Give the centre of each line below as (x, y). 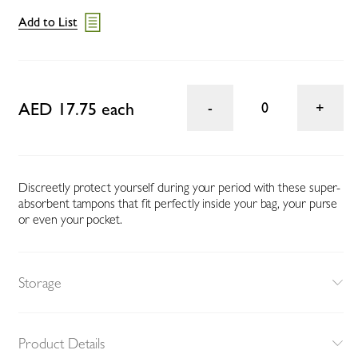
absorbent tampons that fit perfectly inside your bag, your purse (178, 203)
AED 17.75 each (77, 109)
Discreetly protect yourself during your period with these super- (180, 187)
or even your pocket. (70, 219)
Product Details (62, 343)
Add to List (48, 22)
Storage (40, 282)
